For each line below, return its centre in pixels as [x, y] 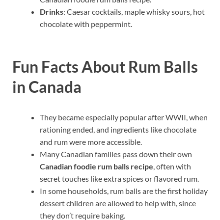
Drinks [52, 12]
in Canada [47, 87]
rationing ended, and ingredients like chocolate [118, 130]
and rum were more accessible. [91, 142]
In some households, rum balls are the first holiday [124, 191]
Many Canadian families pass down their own [116, 154]
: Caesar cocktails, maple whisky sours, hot [134, 12]
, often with [172, 166]
